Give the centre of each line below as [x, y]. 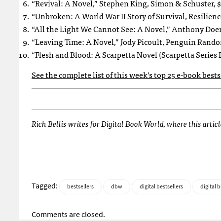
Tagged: [45, 186]
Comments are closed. [68, 215]
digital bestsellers [161, 187]
